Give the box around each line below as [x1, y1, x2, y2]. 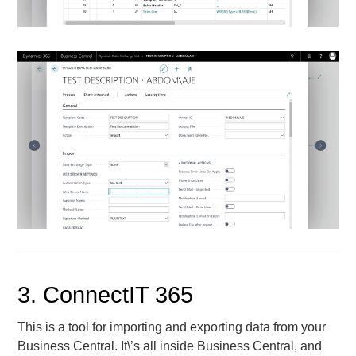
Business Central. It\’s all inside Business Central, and [17, 339, 323, 353]
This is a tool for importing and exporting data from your [17, 319, 327, 334]
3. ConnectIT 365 [17, 282, 194, 308]
